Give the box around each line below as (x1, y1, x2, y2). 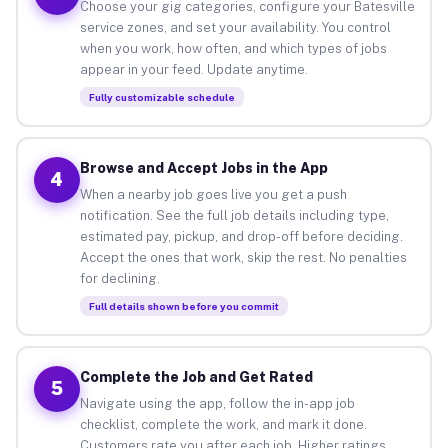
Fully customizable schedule (88, 90, 235, 103)
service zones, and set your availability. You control (79, 19, 391, 35)
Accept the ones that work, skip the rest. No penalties (79, 249, 407, 265)
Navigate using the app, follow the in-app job (79, 395, 355, 411)
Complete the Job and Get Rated (79, 368, 313, 385)
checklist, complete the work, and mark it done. (79, 416, 367, 432)
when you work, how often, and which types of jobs (79, 40, 387, 56)
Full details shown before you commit (88, 299, 279, 312)
